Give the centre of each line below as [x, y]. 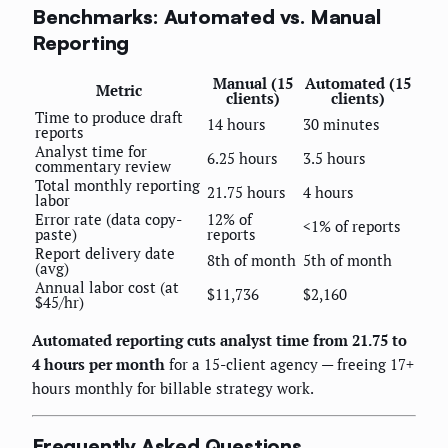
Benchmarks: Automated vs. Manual [206, 17]
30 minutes [341, 123]
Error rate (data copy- [108, 218]
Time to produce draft [109, 116]
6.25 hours [242, 157]
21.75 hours [246, 191]
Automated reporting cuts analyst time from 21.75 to [219, 339]
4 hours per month [98, 363]
